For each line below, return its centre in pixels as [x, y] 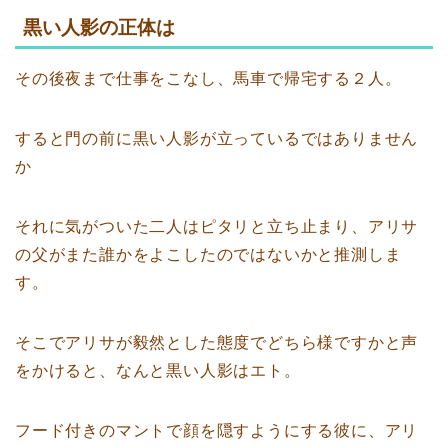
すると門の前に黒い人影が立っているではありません [217, 139]
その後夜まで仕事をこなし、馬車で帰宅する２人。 [208, 79]
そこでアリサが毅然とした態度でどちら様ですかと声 [217, 343]
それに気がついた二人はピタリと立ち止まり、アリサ [217, 227]
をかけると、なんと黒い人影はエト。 [158, 371]
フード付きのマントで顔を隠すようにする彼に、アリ [217, 431]
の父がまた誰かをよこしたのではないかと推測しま [208, 255]
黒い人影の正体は [99, 28]
